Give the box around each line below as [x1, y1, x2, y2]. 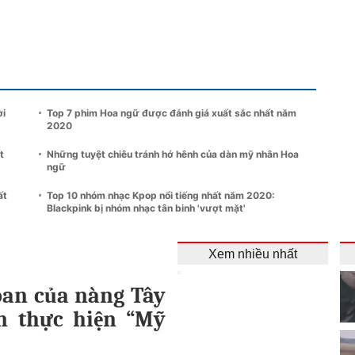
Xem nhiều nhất [208, 246, 297, 261]
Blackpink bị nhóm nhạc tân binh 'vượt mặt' [47, 201, 246, 214]
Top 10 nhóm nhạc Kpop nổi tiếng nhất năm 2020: [47, 189, 275, 201]
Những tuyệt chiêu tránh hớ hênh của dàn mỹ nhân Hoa [47, 147, 299, 160]
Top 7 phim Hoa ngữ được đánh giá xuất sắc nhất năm [47, 106, 296, 119]
